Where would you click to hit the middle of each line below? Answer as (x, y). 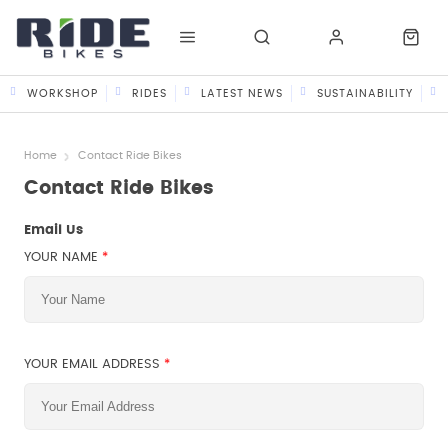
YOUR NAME (63, 257)
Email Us (53, 231)
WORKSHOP (62, 93)
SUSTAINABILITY (365, 93)
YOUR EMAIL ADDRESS (94, 364)
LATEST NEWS (242, 93)
